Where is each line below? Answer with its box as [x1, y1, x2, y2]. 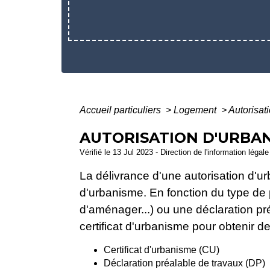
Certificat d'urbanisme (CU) [104, 244, 219, 255]
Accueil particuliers [80, 105, 163, 116]
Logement [174, 105, 219, 116]
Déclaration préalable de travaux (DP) [104, 257, 265, 268]
